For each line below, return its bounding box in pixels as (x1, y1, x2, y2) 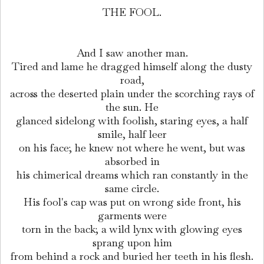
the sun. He (105, 100, 159, 114)
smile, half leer (97, 127, 167, 141)
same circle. (105, 181, 159, 196)
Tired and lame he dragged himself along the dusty (12, 60, 252, 74)
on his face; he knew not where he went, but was (19, 141, 245, 155)
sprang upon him (92, 236, 172, 250)
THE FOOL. (103, 5, 161, 19)
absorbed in (104, 154, 160, 169)
